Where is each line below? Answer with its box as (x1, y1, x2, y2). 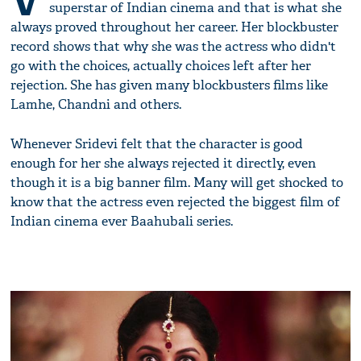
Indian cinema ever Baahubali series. (10, 213, 234, 230)
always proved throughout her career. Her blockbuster (10, 19, 339, 36)
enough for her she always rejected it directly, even (10, 155, 317, 172)
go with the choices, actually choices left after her (10, 57, 312, 75)
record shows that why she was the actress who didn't (10, 38, 337, 56)
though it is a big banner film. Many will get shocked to (10, 174, 344, 192)
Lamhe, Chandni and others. (10, 96, 182, 114)
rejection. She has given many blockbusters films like (10, 77, 329, 94)
